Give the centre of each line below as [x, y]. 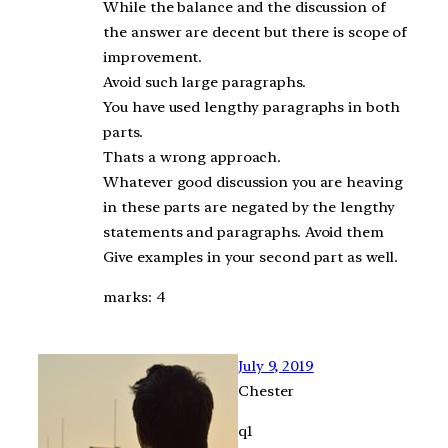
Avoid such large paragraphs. [204, 81]
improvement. [153, 56]
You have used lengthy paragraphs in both [251, 106]
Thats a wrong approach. [192, 156]
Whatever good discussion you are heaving [253, 181]
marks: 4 [134, 296]
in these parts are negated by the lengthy [249, 206]
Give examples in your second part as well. [251, 256]
